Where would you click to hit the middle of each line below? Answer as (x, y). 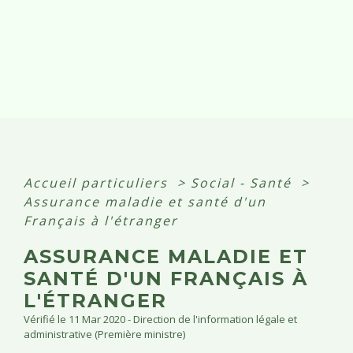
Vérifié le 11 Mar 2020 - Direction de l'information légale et (160, 319)
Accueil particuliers (98, 182)
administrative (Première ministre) (104, 334)
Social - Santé (243, 182)
